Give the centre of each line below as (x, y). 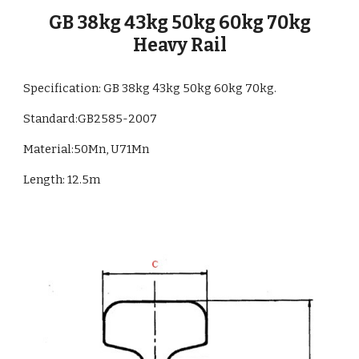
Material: (49, 149)
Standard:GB (59, 119)
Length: (46, 180)
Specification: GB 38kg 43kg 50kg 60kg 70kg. (150, 89)
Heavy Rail (179, 46)
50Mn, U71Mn (112, 149)
